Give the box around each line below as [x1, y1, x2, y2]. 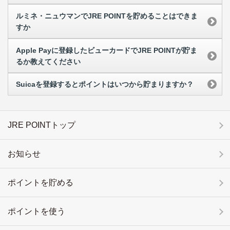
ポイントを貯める [8, 178, 73, 187]
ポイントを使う [8, 207, 65, 216]
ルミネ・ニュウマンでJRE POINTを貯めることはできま [16, 12, 198, 21]
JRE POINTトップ [8, 121, 75, 130]
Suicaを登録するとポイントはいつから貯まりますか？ [16, 80, 194, 89]
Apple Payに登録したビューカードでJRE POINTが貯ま [16, 46, 197, 54]
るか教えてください [16, 57, 81, 66]
